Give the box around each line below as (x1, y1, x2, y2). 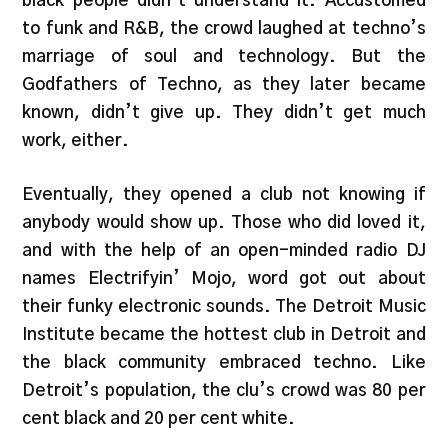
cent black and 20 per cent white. (22, 409, 296, 427)
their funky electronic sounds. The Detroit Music (22, 297, 426, 315)
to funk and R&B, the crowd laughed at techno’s (22, 20, 426, 38)
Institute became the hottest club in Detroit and (22, 325, 426, 343)
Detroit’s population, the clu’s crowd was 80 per (22, 381, 426, 399)
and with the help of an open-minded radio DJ (22, 241, 426, 259)
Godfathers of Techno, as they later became (22, 76, 426, 94)
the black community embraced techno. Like (22, 353, 426, 371)
